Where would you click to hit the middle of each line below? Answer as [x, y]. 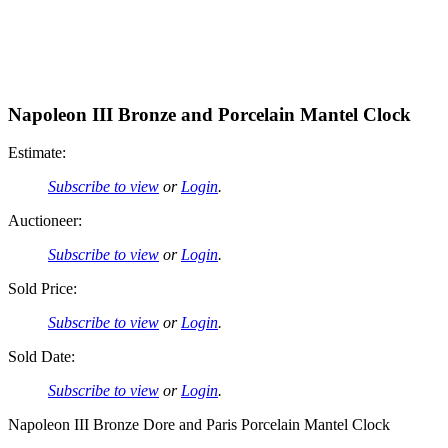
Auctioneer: [45, 221]
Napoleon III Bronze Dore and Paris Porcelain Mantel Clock [199, 425]
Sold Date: [41, 357]
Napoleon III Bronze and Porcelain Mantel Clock [209, 114]
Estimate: [37, 153]
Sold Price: [42, 289]
